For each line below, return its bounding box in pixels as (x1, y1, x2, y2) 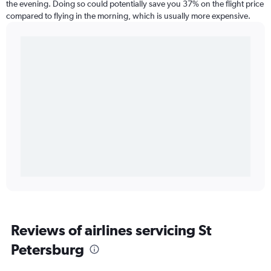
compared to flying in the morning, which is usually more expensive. (6, 11, 250, 21)
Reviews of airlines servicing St (11, 221, 212, 238)
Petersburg (11, 241, 84, 258)
